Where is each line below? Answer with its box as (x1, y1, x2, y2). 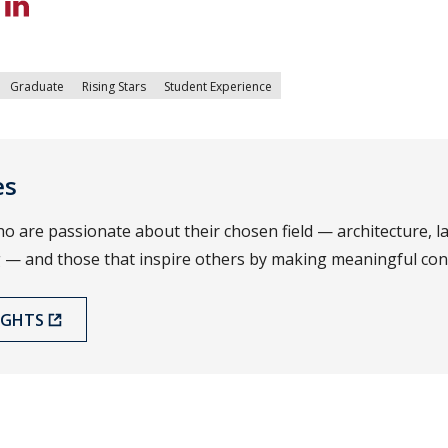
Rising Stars (82, 78, 146, 96)
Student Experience (164, 78, 272, 96)
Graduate (10, 78, 64, 96)
